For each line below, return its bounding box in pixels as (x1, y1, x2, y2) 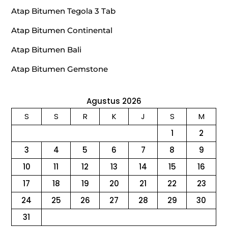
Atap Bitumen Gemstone (11, 64, 108, 74)
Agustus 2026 (86, 96, 141, 107)
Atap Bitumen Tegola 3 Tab (11, 6, 116, 16)
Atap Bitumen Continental (11, 25, 113, 36)
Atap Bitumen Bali (11, 45, 82, 55)
